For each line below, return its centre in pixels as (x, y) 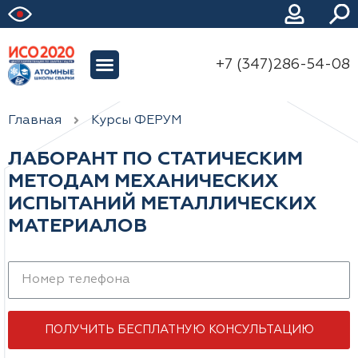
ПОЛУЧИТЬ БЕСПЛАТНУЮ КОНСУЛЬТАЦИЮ (179, 330)
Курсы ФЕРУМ (137, 121)
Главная (35, 121)
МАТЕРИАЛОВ (78, 227)
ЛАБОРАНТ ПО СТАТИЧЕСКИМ (155, 159)
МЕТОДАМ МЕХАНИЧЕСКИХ (143, 182)
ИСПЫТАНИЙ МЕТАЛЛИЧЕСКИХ (162, 204)
